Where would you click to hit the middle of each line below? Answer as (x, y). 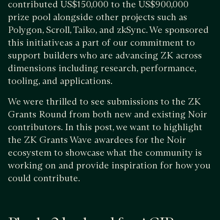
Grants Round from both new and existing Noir (108, 114)
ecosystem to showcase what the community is (105, 152)
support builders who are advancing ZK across (105, 55)
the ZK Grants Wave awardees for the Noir (97, 140)
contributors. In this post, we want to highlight (105, 127)
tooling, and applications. (60, 81)
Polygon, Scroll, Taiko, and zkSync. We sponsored (108, 30)
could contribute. (44, 178)
